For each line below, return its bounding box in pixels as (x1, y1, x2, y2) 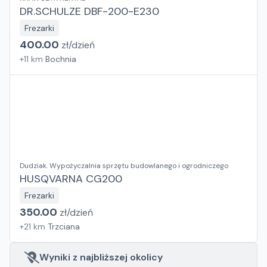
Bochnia (45, 54, 76, 64)
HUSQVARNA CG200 (20, 172, 122, 186)
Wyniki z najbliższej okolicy (39, 251, 163, 263)
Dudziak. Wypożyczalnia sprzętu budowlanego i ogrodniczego (20, 161, 228, 170)
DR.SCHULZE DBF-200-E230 (20, 4, 159, 18)
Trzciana (48, 221, 80, 232)
